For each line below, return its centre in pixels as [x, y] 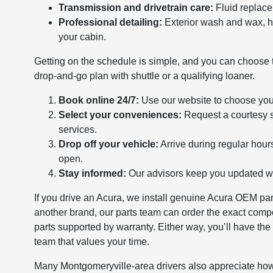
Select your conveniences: [120, 115]
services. [78, 129]
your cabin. [83, 37]
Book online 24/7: [99, 100]
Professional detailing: [111, 22]
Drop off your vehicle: [109, 144]
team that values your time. [92, 241]
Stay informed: [93, 173]
